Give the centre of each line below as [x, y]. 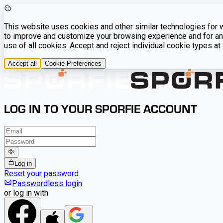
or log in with [26, 193]
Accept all [22, 63]
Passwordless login [47, 184]
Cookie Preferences [73, 63]
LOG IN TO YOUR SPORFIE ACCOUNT [101, 108]
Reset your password [41, 174]
